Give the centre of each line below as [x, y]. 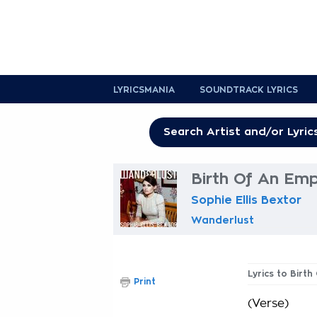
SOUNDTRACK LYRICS [249, 90]
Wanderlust [223, 220]
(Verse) [268, 304]
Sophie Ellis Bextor [246, 200]
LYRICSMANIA [144, 90]
